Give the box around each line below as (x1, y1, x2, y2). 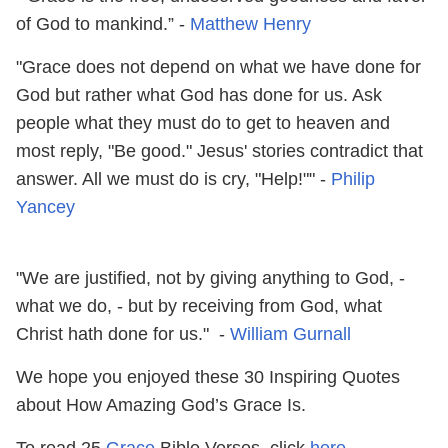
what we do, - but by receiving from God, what (16, 295, 382, 316)
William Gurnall (230, 323, 351, 344)
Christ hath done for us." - (16, 323, 230, 344)
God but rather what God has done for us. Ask (16, 84, 382, 105)
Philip (331, 168, 375, 189)
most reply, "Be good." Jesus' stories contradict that (16, 140, 423, 161)
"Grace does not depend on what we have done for (16, 56, 421, 77)
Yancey (16, 196, 75, 217)
